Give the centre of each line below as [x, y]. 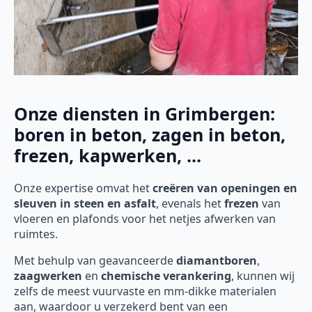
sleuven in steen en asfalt [85, 203]
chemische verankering [166, 275]
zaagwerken [48, 275]
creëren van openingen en [225, 188]
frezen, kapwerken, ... [108, 155]
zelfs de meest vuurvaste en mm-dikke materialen [145, 291]
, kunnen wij [263, 275]
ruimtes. [36, 234]
